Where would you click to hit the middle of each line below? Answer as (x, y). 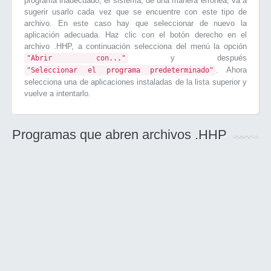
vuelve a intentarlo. (57, 93)
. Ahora (231, 70)
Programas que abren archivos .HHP (119, 135)
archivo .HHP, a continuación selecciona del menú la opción (135, 46)
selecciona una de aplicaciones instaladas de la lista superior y (135, 82)
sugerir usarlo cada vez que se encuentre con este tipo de (135, 12)
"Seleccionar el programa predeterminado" (120, 70)
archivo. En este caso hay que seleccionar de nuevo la (135, 23)
